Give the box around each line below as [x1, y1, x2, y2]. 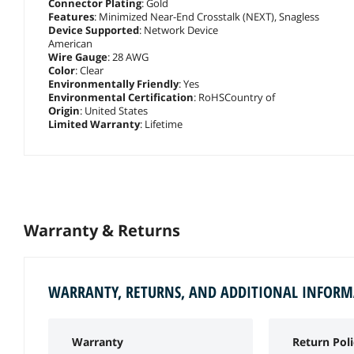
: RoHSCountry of [194, 89, 275, 104]
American [48, 36, 92, 51]
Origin [48, 103, 80, 118]
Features [48, 9, 94, 24]
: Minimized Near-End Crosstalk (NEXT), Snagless [94, 9, 319, 24]
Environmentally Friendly [48, 76, 179, 91]
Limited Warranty [48, 116, 140, 131]
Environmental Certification [48, 89, 194, 104]
